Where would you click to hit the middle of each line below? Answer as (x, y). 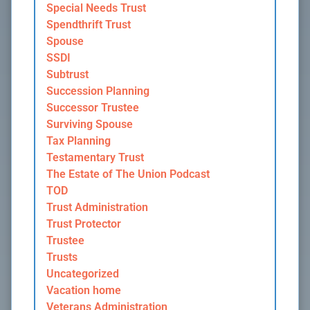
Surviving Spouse (90, 125)
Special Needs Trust (96, 8)
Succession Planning (98, 91)
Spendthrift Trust (89, 25)
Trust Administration (97, 208)
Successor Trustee (93, 108)
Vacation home (84, 291)
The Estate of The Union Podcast (128, 174)
